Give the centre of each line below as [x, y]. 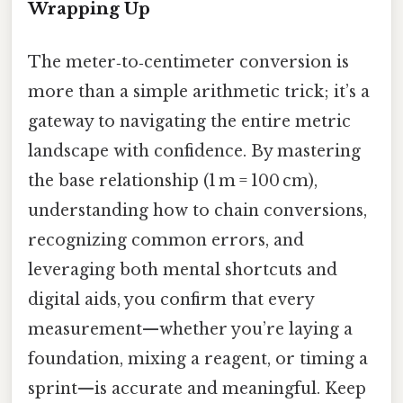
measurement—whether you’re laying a [190, 329]
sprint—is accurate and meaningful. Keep [197, 388]
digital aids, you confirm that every [171, 299]
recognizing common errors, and [166, 240]
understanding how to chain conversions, [197, 210]
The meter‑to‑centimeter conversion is [188, 62]
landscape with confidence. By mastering [194, 151]
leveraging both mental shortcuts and [183, 269]
